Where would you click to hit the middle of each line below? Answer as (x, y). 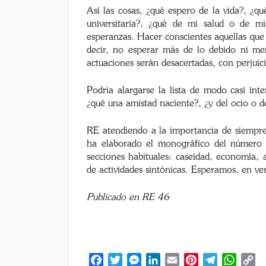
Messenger (163, 259)
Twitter (137, 259)
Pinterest (216, 259)
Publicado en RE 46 (128, 197)
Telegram (236, 259)
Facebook (123, 259)
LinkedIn (178, 259)
